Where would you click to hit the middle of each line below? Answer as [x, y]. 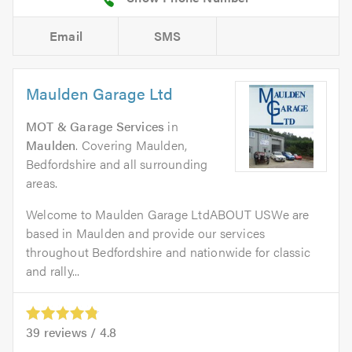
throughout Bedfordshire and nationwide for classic [169, 251]
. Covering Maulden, [132, 145]
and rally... [53, 270]
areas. [42, 182]
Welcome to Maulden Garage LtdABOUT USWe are [168, 214]
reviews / [70, 332]
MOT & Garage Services [95, 126]
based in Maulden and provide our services [146, 233]
